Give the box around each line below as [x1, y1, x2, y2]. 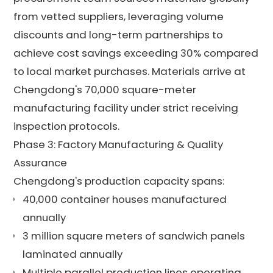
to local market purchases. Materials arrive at [13, 63, 246, 79]
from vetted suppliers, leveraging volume [13, 9, 224, 24]
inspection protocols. [13, 118, 120, 133]
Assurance [13, 155, 68, 170]
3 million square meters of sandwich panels [23, 228, 246, 243]
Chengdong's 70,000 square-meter [13, 82, 197, 97]
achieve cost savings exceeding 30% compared [13, 45, 259, 60]
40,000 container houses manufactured [23, 191, 227, 207]
